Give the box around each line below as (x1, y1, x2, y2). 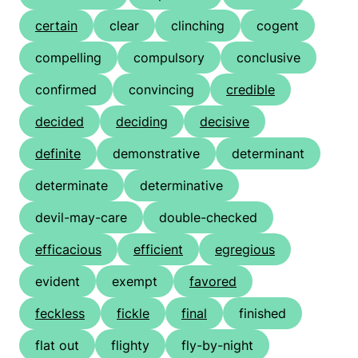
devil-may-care (35, 209, 127, 226)
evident (35, 273, 80, 290)
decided (35, 113, 84, 130)
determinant (232, 145, 304, 162)
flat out (35, 337, 79, 354)
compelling (35, 50, 101, 66)
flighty (111, 337, 149, 354)
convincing (129, 82, 194, 98)
